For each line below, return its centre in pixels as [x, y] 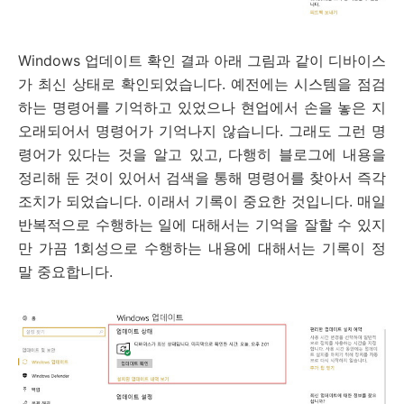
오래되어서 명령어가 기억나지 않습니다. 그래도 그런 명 [202, 131]
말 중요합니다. [65, 272]
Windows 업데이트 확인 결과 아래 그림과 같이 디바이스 [202, 61]
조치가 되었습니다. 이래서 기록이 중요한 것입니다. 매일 [202, 202]
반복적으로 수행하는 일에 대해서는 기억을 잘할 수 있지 [202, 225]
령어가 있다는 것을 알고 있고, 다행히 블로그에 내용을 [202, 155]
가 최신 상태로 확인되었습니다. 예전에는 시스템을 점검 [202, 84]
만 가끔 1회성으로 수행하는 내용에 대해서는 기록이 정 [202, 248]
